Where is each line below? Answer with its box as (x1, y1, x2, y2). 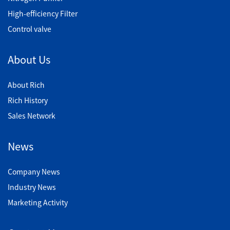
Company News (8, 166, 60, 177)
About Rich (8, 79, 45, 90)
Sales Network (8, 110, 55, 121)
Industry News (8, 181, 56, 192)
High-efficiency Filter (8, 8, 78, 18)
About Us (8, 51, 50, 67)
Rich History (8, 94, 48, 105)
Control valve (8, 23, 51, 34)
